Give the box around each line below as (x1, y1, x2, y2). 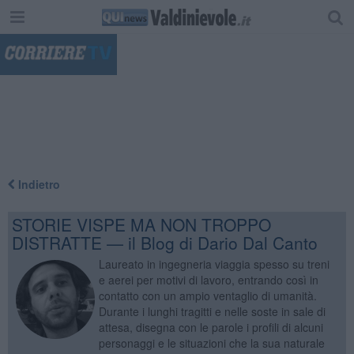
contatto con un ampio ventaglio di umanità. (98, 287, 317, 303)
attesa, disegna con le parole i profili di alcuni (98, 318, 323, 335)
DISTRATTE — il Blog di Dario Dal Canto (11, 230, 318, 254)
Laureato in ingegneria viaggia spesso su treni (98, 255, 330, 272)
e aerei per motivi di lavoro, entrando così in (98, 271, 318, 288)
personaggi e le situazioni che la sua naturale (98, 334, 325, 351)
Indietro (14, 175, 60, 192)
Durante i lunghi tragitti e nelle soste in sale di (98, 303, 326, 319)
